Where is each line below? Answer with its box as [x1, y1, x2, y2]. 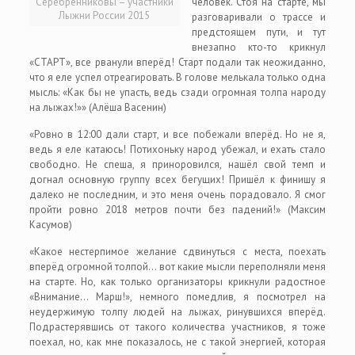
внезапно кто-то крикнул [191, 40, 326, 54]
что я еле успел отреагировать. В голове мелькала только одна [29, 71, 326, 84]
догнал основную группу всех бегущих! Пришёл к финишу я [29, 173, 326, 186]
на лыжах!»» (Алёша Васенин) [29, 101, 166, 114]
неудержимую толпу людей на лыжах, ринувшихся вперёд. [29, 305, 326, 319]
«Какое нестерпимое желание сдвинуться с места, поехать [29, 245, 326, 258]
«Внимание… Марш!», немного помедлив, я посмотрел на [29, 290, 326, 303]
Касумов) [29, 218, 72, 231]
